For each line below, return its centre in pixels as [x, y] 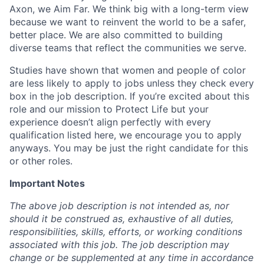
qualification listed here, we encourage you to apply [126, 135]
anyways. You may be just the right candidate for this [129, 148]
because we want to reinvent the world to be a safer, [128, 22]
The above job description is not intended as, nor [119, 206]
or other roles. [41, 161]
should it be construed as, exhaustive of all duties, [121, 219]
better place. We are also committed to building [116, 35]
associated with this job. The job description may [119, 245]
